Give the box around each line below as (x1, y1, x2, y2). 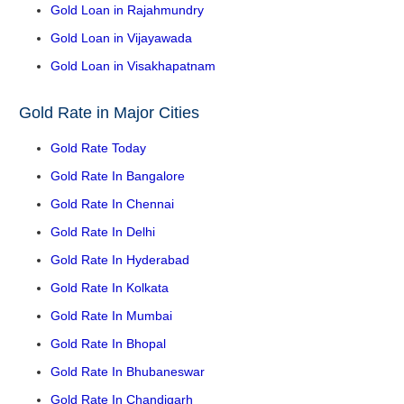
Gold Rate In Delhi (50, 225, 155, 240)
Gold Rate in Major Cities (19, 104, 199, 123)
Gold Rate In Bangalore (50, 169, 185, 184)
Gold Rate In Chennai (50, 197, 174, 212)
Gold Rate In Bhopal (50, 336, 166, 352)
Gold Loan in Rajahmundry (50, 3, 204, 18)
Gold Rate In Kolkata (50, 280, 169, 296)
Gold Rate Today (50, 141, 146, 156)
